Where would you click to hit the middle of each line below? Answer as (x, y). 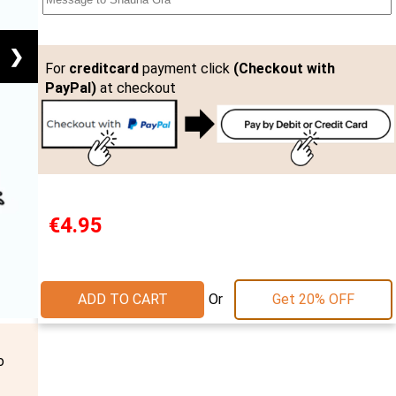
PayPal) (70, 88)
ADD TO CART (122, 300)
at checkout (136, 88)
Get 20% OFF (314, 300)
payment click (186, 69)
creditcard (103, 69)
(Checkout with (284, 69)
